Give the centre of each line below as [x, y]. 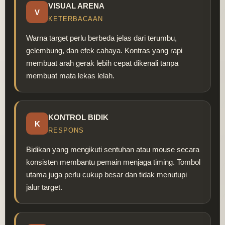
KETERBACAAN [76, 19]
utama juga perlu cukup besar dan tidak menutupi [106, 175]
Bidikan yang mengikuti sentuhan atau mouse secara [113, 150]
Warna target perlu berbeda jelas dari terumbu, [101, 38]
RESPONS [66, 131]
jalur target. [44, 187]
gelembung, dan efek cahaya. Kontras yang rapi [104, 51]
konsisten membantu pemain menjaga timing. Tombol [113, 162]
